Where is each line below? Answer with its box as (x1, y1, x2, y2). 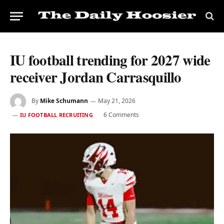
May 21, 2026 (98, 96, 135, 105)
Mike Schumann (40, 96, 88, 105)
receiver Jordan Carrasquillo (10, 66, 181, 87)
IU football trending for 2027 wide (10, 49, 210, 70)
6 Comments (103, 110, 139, 119)
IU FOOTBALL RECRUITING (20, 111, 93, 118)
